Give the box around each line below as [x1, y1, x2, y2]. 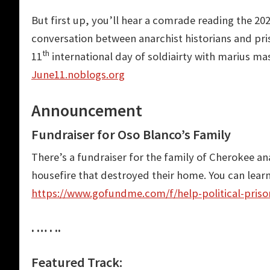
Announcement [31, 99, 142, 121]
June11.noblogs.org [31, 67, 125, 81]
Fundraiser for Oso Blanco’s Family [31, 125, 231, 143]
